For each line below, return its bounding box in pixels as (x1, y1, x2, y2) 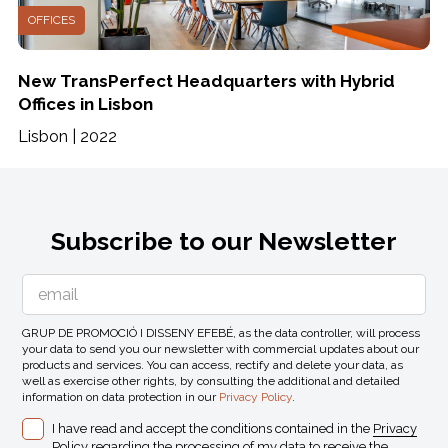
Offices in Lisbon (17, 94, 153, 114)
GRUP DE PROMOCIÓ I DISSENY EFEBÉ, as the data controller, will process (22, 326, 421, 341)
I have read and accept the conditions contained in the (52, 421, 374, 437)
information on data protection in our (22, 390, 220, 405)
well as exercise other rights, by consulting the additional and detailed (22, 374, 401, 389)
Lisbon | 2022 (17, 127, 117, 146)
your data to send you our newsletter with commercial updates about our (22, 342, 420, 357)
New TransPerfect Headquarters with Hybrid (17, 71, 395, 91)
